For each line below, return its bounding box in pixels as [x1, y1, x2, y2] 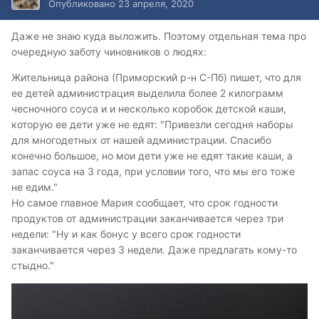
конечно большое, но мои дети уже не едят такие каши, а [11, 150, 293, 162]
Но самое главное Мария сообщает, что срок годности [11, 197, 278, 209]
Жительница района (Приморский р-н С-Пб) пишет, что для [11, 71, 301, 84]
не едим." [11, 181, 58, 194]
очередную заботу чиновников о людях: [11, 46, 206, 58]
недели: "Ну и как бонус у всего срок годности [11, 228, 241, 241]
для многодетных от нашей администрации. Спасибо [11, 134, 271, 147]
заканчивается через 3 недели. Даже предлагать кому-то [11, 244, 297, 256]
